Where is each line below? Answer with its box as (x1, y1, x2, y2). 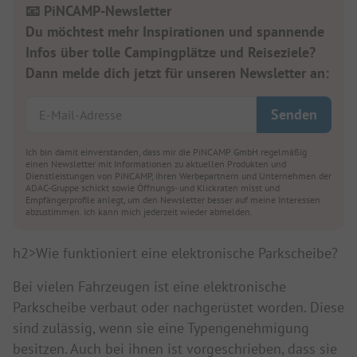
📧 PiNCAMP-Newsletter (25, 2, 171, 20)
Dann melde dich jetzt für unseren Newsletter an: (25, 64, 329, 82)
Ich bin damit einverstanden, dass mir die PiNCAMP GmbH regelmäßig (25, 146, 307, 158)
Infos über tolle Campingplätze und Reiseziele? (25, 43, 316, 61)
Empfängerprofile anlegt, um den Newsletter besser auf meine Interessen (25, 194, 320, 206)
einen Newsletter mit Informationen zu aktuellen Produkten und (25, 158, 286, 170)
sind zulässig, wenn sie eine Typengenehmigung (13, 319, 309, 337)
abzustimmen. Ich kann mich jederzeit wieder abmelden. (25, 206, 253, 218)
